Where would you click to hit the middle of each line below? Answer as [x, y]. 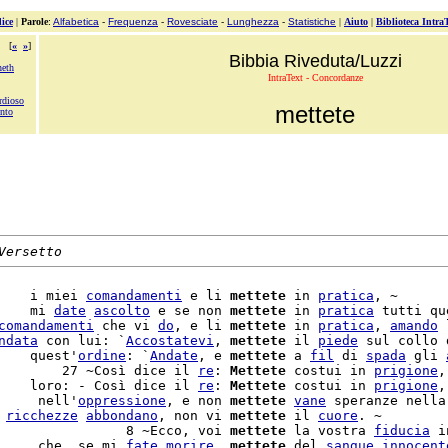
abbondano [122, 415]
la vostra [330, 430]
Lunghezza [253, 21]
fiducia [402, 430]
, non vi [194, 415]
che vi [126, 325]
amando [414, 325]
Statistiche [312, 21]
